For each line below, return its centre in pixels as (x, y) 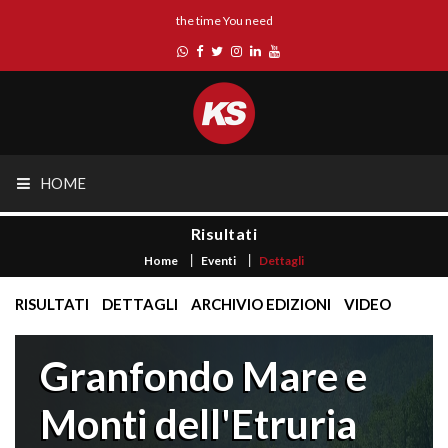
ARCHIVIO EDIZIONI (261, 304)
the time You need (224, 20)
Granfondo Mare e (203, 376)
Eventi (218, 260)
